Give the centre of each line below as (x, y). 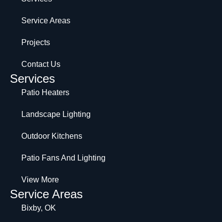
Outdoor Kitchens (52, 136)
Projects (35, 42)
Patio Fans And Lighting (63, 158)
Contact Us (41, 64)
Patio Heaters (45, 92)
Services (32, 78)
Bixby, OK (38, 208)
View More (40, 179)
